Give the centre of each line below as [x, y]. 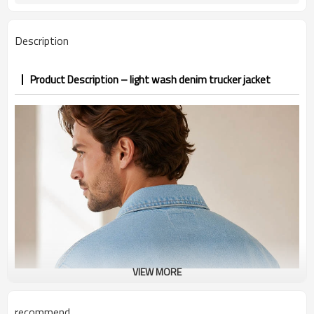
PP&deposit [273, 13]
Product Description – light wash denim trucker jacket [150, 80]
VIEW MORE [157, 272]
